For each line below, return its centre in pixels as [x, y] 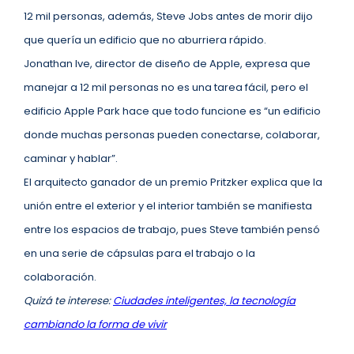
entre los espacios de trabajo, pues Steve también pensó [172, 230]
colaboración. [61, 277]
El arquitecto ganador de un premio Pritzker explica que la [173, 182]
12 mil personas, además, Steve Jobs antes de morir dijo [168, 16]
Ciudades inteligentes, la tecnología [204, 301]
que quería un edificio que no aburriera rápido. [146, 40]
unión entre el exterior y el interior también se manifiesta [168, 206]
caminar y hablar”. [72, 158]
